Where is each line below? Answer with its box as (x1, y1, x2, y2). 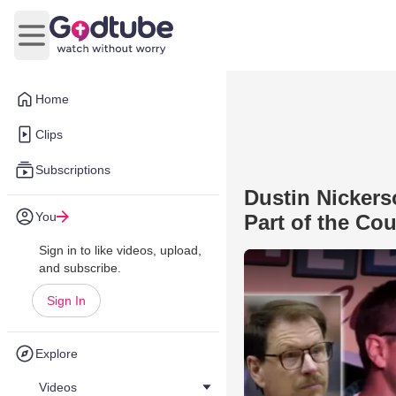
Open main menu (30, 36, 139, 52)
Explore (35, 346, 78, 361)
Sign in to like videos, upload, (39, 243, 202, 257)
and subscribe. (39, 261, 121, 275)
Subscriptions (35, 163, 110, 177)
